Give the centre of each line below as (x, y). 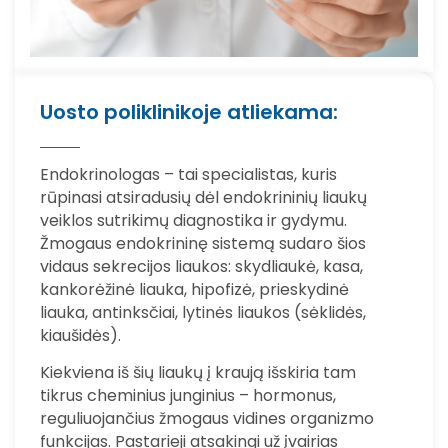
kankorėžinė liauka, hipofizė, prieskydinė (194, 289)
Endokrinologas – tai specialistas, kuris (188, 174)
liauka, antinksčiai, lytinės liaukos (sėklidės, (203, 312)
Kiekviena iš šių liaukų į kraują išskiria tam (198, 373)
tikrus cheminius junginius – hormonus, (188, 396)
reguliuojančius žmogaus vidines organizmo (207, 419)
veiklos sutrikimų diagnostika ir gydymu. (193, 220)
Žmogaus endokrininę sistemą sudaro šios (203, 243)
